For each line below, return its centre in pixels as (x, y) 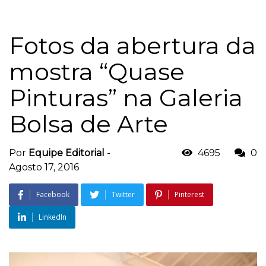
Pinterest (189, 194)
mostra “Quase (97, 71)
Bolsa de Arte (88, 123)
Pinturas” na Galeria (126, 97)
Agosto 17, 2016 (44, 167)
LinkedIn (53, 217)
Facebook (53, 194)
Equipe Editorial (66, 153)
